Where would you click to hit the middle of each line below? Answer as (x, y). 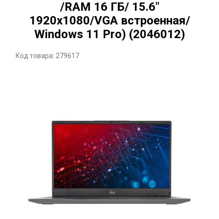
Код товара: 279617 (47, 56)
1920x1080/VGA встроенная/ (109, 21)
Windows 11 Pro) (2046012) (109, 34)
